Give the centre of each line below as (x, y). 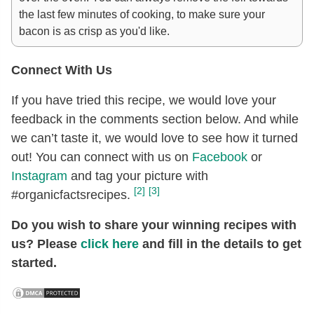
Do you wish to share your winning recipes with (154, 225)
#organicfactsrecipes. (71, 194)
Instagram (39, 176)
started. (34, 262)
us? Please (46, 244)
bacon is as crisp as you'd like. (96, 30)
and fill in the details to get (220, 244)
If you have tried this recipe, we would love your (144, 100)
